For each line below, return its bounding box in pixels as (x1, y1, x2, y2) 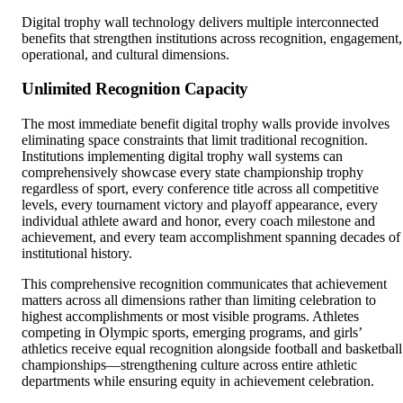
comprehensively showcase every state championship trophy (22, 135, 363, 151)
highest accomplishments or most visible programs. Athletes (22, 279, 359, 295)
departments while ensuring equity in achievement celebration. (22, 344, 374, 360)
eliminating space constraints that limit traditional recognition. (22, 103, 368, 119)
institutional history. (22, 216, 132, 232)
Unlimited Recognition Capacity (22, 50, 248, 70)
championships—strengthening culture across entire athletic (22, 327, 357, 344)
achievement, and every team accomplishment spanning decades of (22, 200, 400, 216)
